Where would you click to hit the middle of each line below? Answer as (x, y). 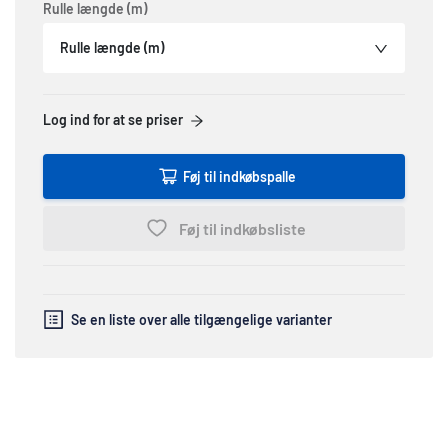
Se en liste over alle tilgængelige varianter (201, 319)
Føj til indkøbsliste (242, 228)
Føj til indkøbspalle (239, 176)
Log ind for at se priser (113, 119)
